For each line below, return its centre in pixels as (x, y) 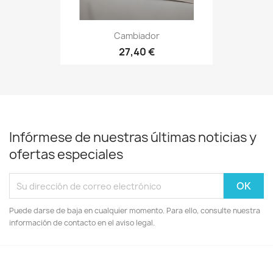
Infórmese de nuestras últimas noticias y (133, 137)
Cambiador (136, 35)
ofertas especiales (66, 154)
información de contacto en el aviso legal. (82, 223)
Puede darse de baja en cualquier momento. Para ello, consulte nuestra (135, 211)
